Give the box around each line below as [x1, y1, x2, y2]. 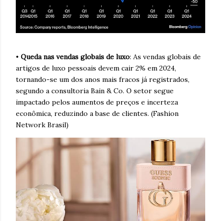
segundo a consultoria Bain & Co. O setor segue [16, 86, 174, 96]
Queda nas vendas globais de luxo [21, 52, 130, 62]
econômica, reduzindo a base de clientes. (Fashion [16, 109, 179, 118]
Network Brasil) [16, 120, 69, 130]
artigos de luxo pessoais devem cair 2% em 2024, [16, 64, 176, 73]
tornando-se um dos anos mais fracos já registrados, [16, 75, 189, 84]
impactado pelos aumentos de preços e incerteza [16, 98, 178, 107]
